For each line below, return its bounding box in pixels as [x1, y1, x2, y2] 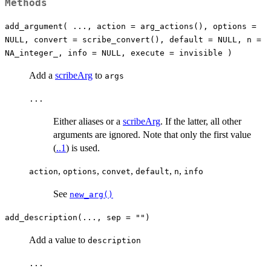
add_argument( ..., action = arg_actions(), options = [5, 21, 256, 31]
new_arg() [70, 189, 113, 199]
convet [102, 166, 131, 176]
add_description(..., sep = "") [5, 212, 150, 222]
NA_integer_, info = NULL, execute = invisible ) [5, 48, 232, 57]
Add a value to [29, 234, 88, 245]
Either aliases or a [53, 116, 123, 126]
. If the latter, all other [160, 116, 241, 126]
